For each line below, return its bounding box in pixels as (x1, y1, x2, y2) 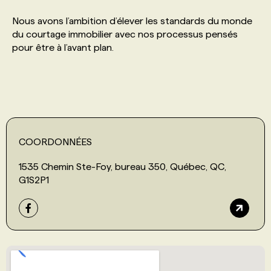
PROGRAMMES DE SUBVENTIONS (39, 24, 189, 34)
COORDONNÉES (19, 136, 92, 147)
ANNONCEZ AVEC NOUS (39, 100, 146, 110)
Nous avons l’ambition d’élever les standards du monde (12, 15, 252, 26)
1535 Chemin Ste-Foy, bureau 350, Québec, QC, (19, 161, 226, 172)
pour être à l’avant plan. (12, 42, 114, 53)
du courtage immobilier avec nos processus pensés (12, 28, 238, 39)
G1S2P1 (19, 174, 49, 185)
